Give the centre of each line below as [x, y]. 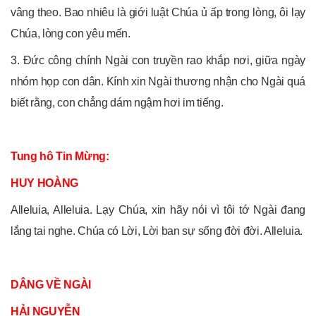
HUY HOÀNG [45, 183]
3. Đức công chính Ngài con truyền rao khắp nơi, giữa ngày [158, 60]
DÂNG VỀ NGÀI [51, 284]
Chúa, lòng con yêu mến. [71, 33]
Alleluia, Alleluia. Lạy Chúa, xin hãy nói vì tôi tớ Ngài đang [158, 209]
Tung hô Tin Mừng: [60, 156]
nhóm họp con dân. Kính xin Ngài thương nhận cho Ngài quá [158, 81]
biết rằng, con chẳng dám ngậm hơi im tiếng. [117, 102]
